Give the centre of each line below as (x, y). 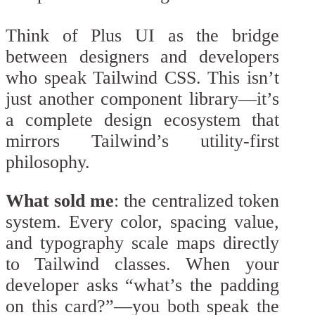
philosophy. (48, 162)
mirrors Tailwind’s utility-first (142, 141)
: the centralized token (197, 201)
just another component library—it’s (142, 98)
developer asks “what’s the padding (142, 285)
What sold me (60, 201)
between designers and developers (142, 56)
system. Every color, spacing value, (142, 222)
